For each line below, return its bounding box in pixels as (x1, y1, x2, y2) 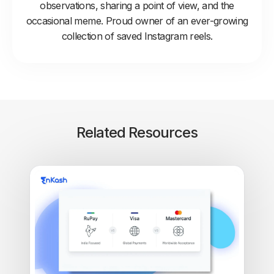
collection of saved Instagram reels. (61, 29, 213, 42)
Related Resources (76, 123, 198, 141)
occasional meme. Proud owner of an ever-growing (26, 14, 248, 27)
